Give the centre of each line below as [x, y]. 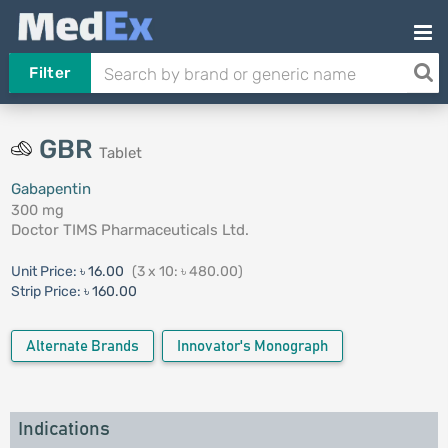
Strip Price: [45, 291]
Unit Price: [45, 271]
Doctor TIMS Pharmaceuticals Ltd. [129, 230]
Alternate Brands [82, 346]
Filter [50, 73]
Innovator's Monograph [252, 346]
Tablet [120, 153]
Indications [63, 429]
